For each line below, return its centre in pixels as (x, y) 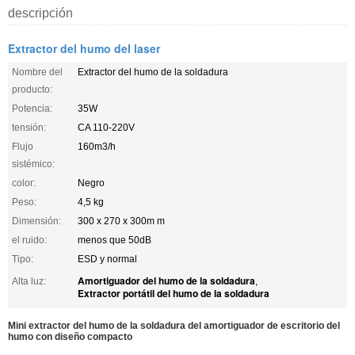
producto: (32, 89)
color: (24, 183)
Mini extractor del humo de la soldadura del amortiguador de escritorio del (174, 325)
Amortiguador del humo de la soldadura (166, 280)
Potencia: (32, 108)
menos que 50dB (115, 240)
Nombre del (37, 72)
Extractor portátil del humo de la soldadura (174, 293)
